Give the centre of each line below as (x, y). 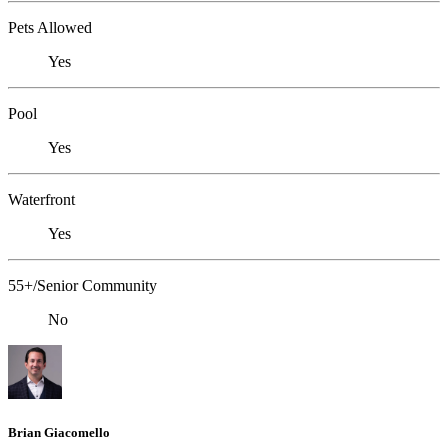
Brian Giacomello (59, 432)
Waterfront (41, 199)
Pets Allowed (50, 27)
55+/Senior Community (82, 285)
